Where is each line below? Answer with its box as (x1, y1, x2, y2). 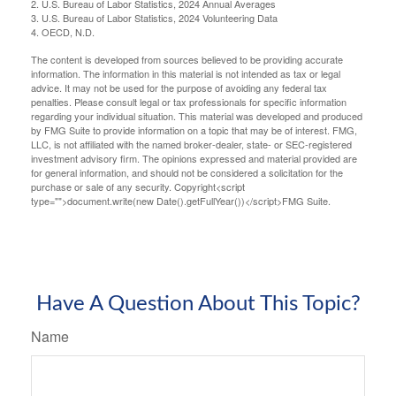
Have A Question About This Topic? (35, 293, 361, 315)
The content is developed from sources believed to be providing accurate (31, 51, 343, 66)
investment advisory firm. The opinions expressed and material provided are (31, 150, 357, 165)
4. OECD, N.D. (31, 24, 95, 39)
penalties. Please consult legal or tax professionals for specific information (31, 94, 346, 109)
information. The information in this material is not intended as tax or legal (31, 65, 340, 80)
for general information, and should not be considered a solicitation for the (31, 164, 343, 179)
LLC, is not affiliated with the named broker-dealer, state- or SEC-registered (31, 136, 352, 151)
